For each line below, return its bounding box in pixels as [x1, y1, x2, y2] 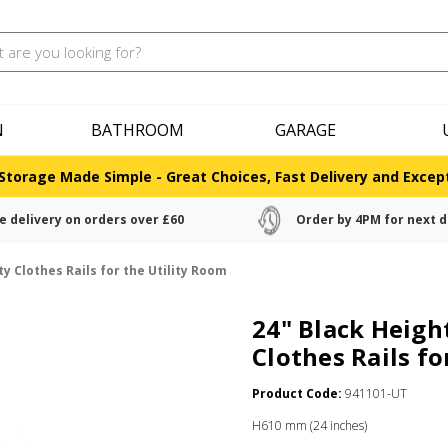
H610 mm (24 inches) [252, 417, 367, 434]
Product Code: [252, 385, 342, 402]
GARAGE [274, 119, 336, 141]
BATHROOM [90, 119, 184, 141]
